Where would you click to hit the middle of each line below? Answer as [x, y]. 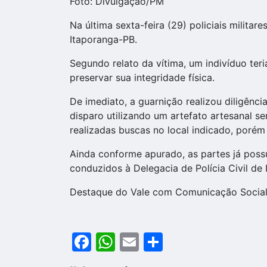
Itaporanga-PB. [103, 39]
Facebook [136, 241]
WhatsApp [162, 241]
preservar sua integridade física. [142, 77]
